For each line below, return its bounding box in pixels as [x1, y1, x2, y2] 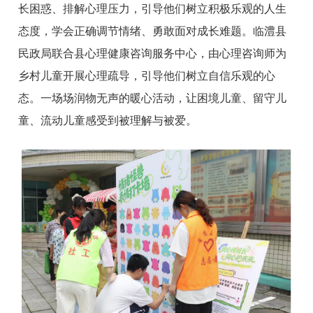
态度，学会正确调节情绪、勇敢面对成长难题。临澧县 [18, 24, 287, 37]
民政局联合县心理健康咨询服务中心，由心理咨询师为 [18, 47, 287, 59]
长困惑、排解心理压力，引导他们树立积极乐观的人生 [18, 2, 287, 15]
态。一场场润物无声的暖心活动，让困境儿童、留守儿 [18, 92, 287, 104]
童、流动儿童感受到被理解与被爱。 [18, 114, 198, 126]
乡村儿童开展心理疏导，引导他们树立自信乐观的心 [18, 69, 276, 82]
